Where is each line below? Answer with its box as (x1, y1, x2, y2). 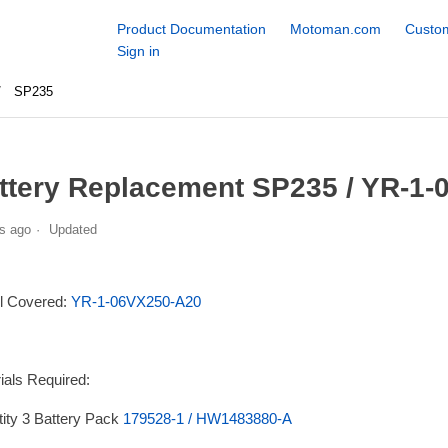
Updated (48, 221, 97, 237)
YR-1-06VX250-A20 (70, 292, 201, 310)
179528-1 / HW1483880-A (122, 409, 292, 427)
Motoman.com (289, 21, 381, 37)
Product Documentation (116, 21, 266, 37)
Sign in (116, 43, 160, 59)
